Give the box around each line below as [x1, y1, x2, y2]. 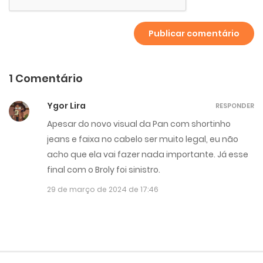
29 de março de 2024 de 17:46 [47, 184, 159, 195]
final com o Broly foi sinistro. [47, 164, 160, 176]
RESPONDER [215, 101, 254, 111]
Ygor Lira [47, 100, 86, 112]
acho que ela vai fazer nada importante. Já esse [47, 149, 248, 161]
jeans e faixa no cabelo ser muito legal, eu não [47, 133, 238, 146]
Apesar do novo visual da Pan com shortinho [47, 118, 231, 130]
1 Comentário [9, 71, 83, 86]
